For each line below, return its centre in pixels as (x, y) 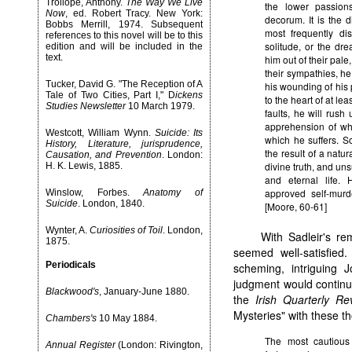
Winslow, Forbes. (95, 192)
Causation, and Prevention (104, 155)
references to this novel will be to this (124, 35)
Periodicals (71, 264)
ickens (189, 95)
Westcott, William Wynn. (100, 133)
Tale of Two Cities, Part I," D (110, 95)
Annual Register (81, 345)
